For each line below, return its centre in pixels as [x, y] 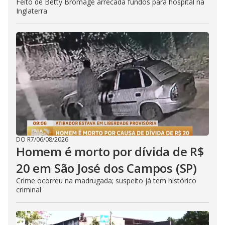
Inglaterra [32, 11]
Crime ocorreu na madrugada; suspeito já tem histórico [106, 181]
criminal [29, 190]
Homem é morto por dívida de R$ [110, 151]
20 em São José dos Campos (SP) [106, 168]
